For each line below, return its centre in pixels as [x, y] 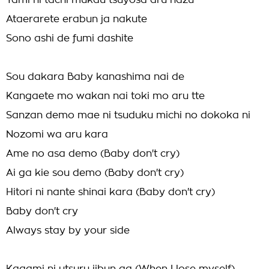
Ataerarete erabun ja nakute [77, 19]
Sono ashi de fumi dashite [70, 38]
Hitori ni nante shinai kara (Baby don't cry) [110, 192]
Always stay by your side [68, 231]
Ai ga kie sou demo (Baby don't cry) [95, 173]
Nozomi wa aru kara [57, 134]
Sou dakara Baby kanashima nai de [95, 77]
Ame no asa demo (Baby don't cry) [93, 154]
